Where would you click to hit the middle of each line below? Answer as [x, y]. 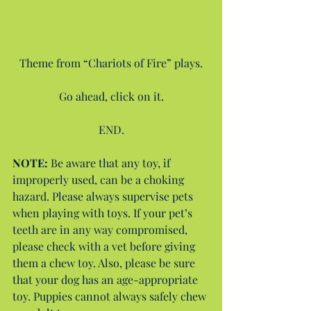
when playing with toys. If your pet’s [104, 212]
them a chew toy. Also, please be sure [105, 262]
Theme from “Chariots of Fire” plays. [111, 62]
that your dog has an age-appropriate [107, 279]
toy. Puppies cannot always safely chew [111, 296]
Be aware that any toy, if [112, 162]
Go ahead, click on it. [111, 96]
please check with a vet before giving [105, 246]
